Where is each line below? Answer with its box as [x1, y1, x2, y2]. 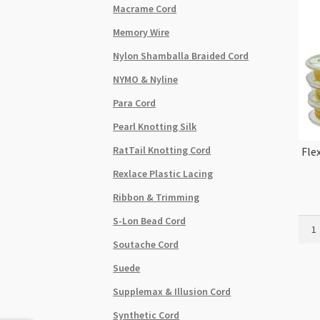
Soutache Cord [113, 237, 179, 251]
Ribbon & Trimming [113, 190, 200, 204]
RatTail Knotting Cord [113, 143, 211, 156]
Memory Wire [113, 25, 170, 39]
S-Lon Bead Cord [113, 214, 186, 227]
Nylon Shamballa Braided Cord [113, 49, 249, 62]
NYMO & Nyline [113, 72, 179, 86]
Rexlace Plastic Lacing [113, 166, 214, 180]
